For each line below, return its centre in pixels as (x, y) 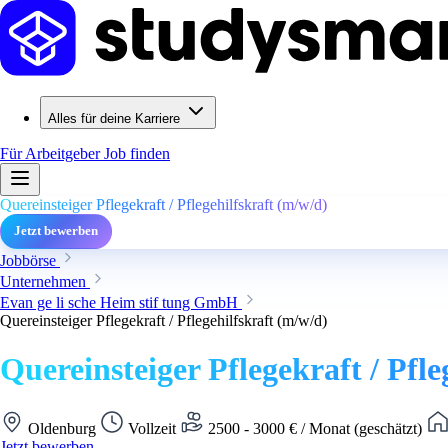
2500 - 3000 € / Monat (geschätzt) (315, 428)
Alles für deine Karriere (114, 118)
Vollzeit (152, 428)
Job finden (137, 153)
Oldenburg (62, 428)
